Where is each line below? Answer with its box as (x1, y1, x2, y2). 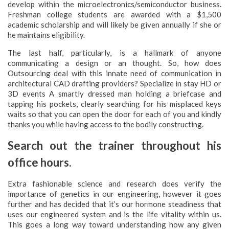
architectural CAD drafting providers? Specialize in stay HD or (8, 78, 221, 88)
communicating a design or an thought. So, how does (8, 58, 221, 67)
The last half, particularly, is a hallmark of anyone (8, 48, 221, 57)
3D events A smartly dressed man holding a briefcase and (8, 88, 221, 98)
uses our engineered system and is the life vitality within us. (8, 209, 221, 219)
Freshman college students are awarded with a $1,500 (8, 9, 221, 19)
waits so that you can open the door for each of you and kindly (8, 109, 221, 119)
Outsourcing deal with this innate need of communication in (8, 68, 221, 78)
